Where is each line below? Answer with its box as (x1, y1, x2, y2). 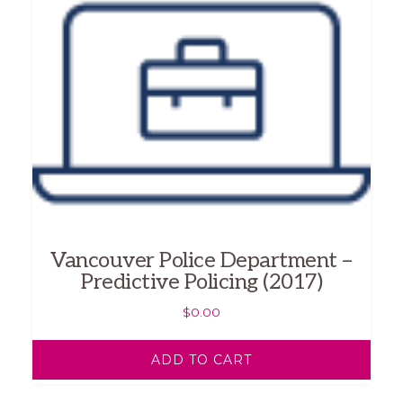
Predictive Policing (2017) (81, 269, 322, 296)
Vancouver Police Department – (50, 247, 353, 274)
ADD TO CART (151, 352, 252, 369)
